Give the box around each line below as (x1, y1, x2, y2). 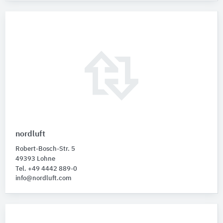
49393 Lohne (15, 156, 55, 163)
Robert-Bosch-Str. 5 (15, 146, 75, 153)
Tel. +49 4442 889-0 (15, 166, 77, 173)
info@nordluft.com (15, 175, 71, 182)
